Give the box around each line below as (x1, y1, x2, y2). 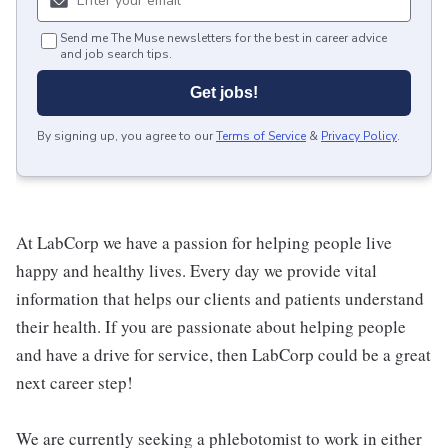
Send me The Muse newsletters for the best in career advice (60, 30, 387, 47)
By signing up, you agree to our (37, 128, 213, 145)
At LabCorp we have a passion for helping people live (16, 231, 392, 255)
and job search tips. (60, 46, 172, 63)
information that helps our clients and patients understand (16, 287, 424, 311)
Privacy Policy (321, 128, 397, 145)
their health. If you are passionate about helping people (16, 315, 406, 339)
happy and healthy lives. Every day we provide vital (16, 259, 377, 283)
